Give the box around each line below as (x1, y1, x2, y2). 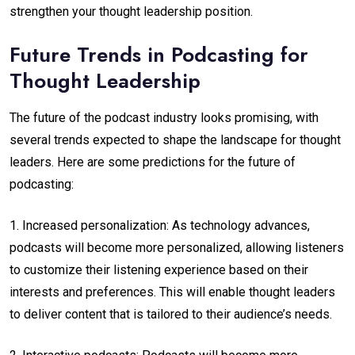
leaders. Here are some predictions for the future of (10, 155, 296, 170)
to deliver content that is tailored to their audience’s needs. (10, 307, 332, 323)
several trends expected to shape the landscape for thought (10, 132, 341, 148)
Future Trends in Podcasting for (10, 40, 308, 71)
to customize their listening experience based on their (10, 262, 308, 278)
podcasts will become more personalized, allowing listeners (10, 240, 344, 256)
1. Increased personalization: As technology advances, (10, 218, 310, 234)
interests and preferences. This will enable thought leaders (10, 284, 335, 300)
